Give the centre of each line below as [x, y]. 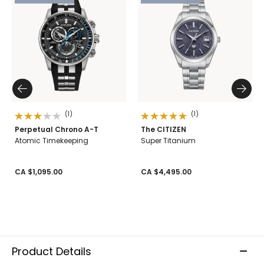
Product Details [52, 251]
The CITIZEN [164, 129]
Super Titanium [168, 140]
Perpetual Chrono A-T [57, 129]
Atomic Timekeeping [52, 140]
